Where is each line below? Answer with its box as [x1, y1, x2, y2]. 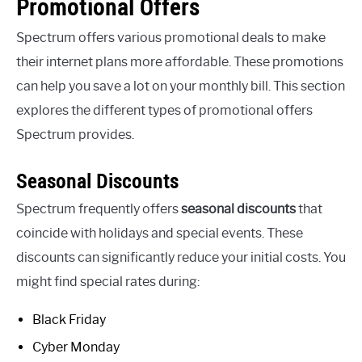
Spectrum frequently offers [16, 201, 181, 217]
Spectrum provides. [16, 127, 134, 143]
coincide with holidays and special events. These [16, 225, 303, 242]
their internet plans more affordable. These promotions [16, 54, 343, 70]
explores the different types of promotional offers [16, 103, 313, 119]
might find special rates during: [16, 274, 200, 290]
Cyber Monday [32, 339, 120, 356]
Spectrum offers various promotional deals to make [16, 30, 326, 46]
